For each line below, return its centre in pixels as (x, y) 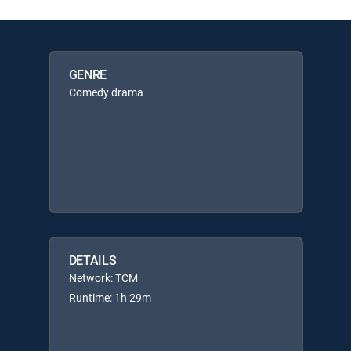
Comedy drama (106, 92)
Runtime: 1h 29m (110, 297)
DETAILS (92, 260)
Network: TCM (103, 277)
